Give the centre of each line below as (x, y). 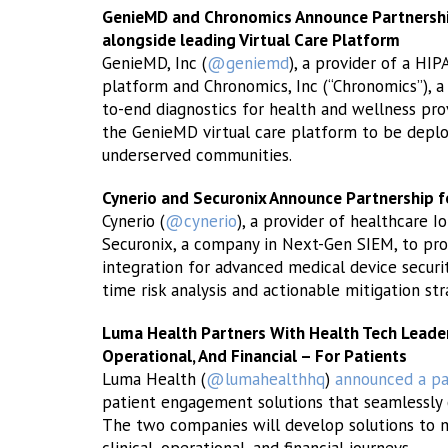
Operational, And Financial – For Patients (254, 356)
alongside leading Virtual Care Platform (251, 40)
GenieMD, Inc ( (154, 63)
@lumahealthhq (265, 379)
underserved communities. (197, 155)
